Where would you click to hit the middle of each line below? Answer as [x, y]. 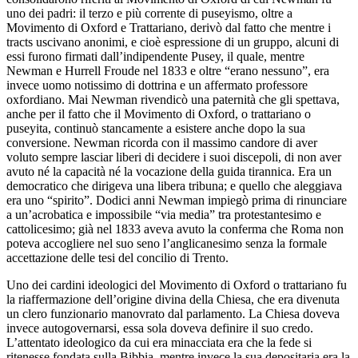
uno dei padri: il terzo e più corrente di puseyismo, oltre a [149, 13]
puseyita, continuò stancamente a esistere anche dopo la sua [156, 128]
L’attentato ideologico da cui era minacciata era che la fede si [159, 342]
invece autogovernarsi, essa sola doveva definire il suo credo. [160, 328]
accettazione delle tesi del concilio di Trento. [117, 257]
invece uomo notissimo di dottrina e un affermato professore [157, 85]
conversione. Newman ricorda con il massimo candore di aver [162, 142]
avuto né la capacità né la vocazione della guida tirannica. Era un [169, 171]
